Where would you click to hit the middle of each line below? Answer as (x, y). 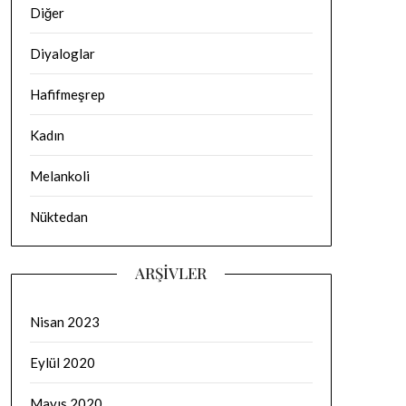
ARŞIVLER (171, 273)
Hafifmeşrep (67, 94)
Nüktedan (58, 217)
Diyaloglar (62, 53)
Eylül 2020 (62, 362)
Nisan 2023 (64, 322)
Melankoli (59, 176)
